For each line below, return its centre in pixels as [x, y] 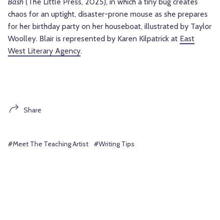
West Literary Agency [44, 51]
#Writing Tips [114, 144]
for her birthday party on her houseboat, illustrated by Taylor [110, 27]
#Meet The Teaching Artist [48, 144]
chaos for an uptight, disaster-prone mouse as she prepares [108, 14]
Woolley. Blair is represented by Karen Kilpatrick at [94, 39]
